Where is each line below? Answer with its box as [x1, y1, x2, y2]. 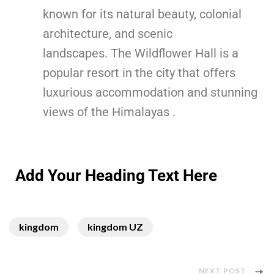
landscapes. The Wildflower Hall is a [43, 45, 239, 61]
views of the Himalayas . [43, 104, 176, 119]
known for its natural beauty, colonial [43, 6, 242, 21]
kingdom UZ [87, 220, 143, 232]
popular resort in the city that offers [43, 65, 235, 80]
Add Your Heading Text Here [15, 166, 217, 185]
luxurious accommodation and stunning [43, 84, 257, 100]
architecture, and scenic [43, 26, 172, 41]
